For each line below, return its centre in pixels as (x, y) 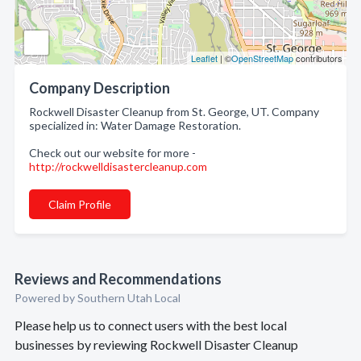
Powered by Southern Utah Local (98, 298)
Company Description (100, 88)
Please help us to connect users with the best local (151, 325)
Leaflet (204, 58)
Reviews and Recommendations (118, 279)
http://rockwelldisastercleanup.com (118, 166)
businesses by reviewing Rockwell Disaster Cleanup (156, 344)
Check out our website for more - (112, 153)
